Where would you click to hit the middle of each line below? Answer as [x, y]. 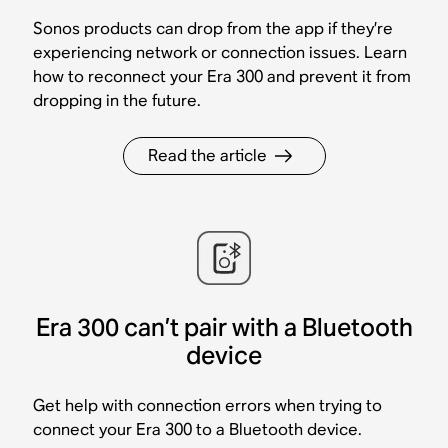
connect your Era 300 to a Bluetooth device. [198, 429]
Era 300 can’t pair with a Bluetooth [224, 327]
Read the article [207, 155]
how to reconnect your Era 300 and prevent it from [222, 76]
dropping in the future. [117, 100]
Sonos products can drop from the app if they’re [213, 28]
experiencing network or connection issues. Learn [220, 52]
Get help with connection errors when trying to [208, 405]
